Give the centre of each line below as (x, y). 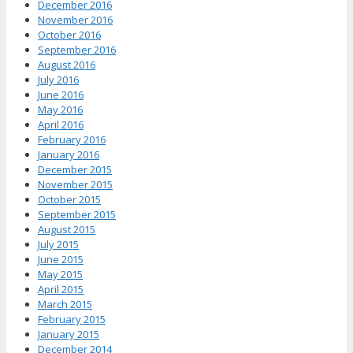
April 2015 (61, 289)
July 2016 (58, 79)
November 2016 (75, 19)
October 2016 (69, 34)
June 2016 (61, 94)
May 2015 (60, 274)
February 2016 (72, 139)
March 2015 (65, 304)
